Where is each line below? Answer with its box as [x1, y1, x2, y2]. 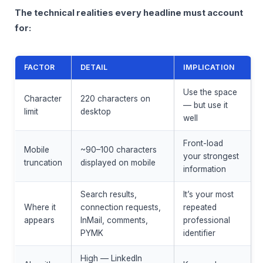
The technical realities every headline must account [15, 7, 243, 18]
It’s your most [183, 189, 234, 199]
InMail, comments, [80, 215, 148, 225]
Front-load [183, 138, 223, 148]
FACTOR [23, 62, 55, 72]
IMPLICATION [183, 62, 235, 72]
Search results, [80, 189, 137, 199]
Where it [23, 202, 56, 212]
